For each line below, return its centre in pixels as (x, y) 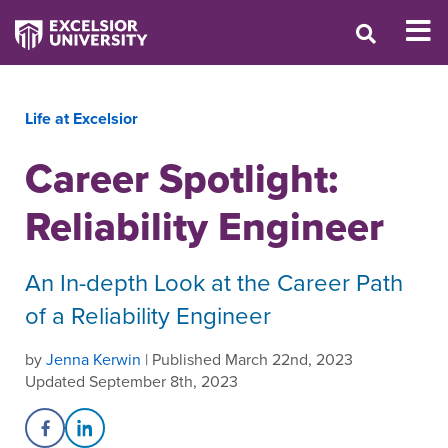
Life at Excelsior (81, 118)
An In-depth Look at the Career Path (214, 282)
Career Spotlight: (181, 178)
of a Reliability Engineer (148, 315)
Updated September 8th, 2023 (131, 381)
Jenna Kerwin (93, 359)
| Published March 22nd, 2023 (247, 359)
